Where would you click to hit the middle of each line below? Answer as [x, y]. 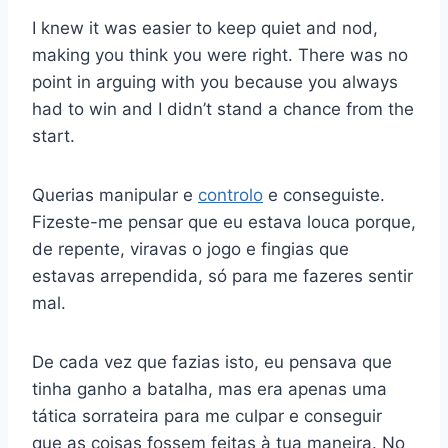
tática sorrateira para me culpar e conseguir [207, 416]
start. [53, 136]
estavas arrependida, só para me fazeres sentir [222, 276]
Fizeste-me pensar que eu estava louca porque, [224, 222]
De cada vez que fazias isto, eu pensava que [212, 362]
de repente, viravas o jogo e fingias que [190, 249]
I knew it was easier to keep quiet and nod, [205, 28]
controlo [230, 195]
